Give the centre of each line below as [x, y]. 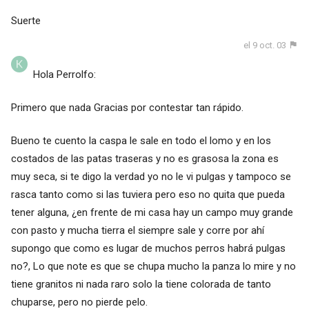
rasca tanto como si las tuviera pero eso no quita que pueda [148, 195]
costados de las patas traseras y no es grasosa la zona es [144, 159]
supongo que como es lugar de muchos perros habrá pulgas [148, 249]
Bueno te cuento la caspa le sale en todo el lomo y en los [141, 141]
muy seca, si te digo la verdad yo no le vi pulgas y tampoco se [151, 177]
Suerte [26, 20]
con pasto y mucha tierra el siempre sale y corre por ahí [137, 231]
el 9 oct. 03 [265, 45]
